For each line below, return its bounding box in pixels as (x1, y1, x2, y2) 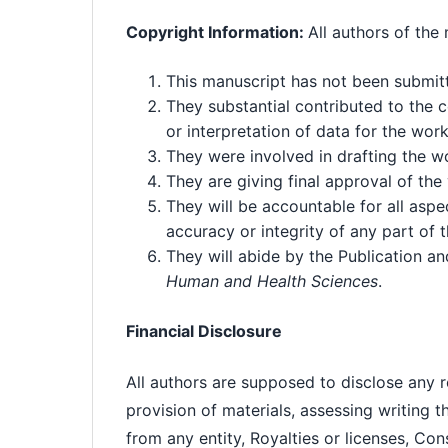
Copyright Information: (126, 22, 309, 43)
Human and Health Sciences (166, 271, 379, 292)
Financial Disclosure (126, 320, 283, 341)
